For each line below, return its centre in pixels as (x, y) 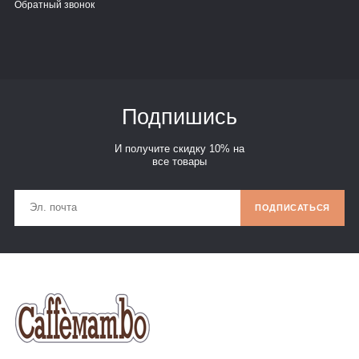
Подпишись (179, 117)
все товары (179, 161)
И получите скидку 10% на (179, 149)
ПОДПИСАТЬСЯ (292, 208)
